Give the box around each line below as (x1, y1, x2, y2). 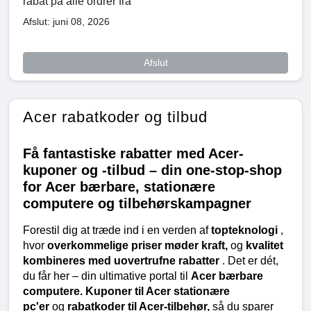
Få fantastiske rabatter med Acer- (23, 145, 244, 161)
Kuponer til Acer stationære (85, 285, 230, 297)
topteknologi (211, 224, 280, 236)
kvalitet (246, 239, 283, 251)
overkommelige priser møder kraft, (47, 239, 230, 251)
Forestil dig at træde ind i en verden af (23, 224, 211, 236)
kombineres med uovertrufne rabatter (23, 254, 222, 267)
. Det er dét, (222, 254, 278, 267)
